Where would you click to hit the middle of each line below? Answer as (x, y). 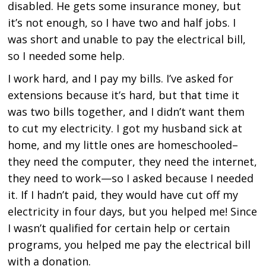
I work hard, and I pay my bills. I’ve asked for (121, 79)
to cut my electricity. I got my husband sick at (125, 129)
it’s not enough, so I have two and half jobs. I (122, 23)
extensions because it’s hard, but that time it (124, 95)
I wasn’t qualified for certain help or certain (119, 228)
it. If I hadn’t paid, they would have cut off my (123, 195)
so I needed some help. (66, 56)
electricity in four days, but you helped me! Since (133, 212)
